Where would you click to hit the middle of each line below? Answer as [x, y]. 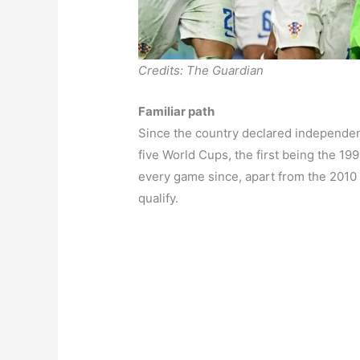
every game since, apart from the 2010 [248, 176]
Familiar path [177, 111]
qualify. [159, 198]
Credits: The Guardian [201, 70]
